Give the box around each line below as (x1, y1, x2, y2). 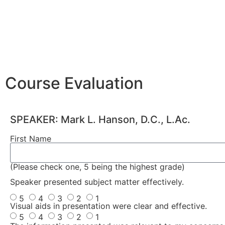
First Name (10, 134, 51, 144)
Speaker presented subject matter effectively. (10, 177, 184, 187)
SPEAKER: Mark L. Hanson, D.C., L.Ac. (10, 114, 190, 126)
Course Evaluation (5, 73, 143, 93)
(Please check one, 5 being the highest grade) (10, 162, 185, 172)
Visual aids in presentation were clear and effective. (10, 201, 207, 211)
